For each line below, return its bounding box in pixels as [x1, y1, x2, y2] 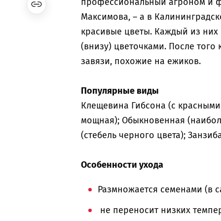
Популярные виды [81, 85, 159, 96]
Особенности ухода [81, 159, 163, 170]
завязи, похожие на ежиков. [81, 56, 201, 67]
